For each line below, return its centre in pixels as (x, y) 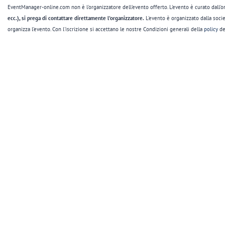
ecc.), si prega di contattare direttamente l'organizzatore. (76, 18)
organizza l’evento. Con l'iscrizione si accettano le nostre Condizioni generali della (106, 29)
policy (211, 29)
